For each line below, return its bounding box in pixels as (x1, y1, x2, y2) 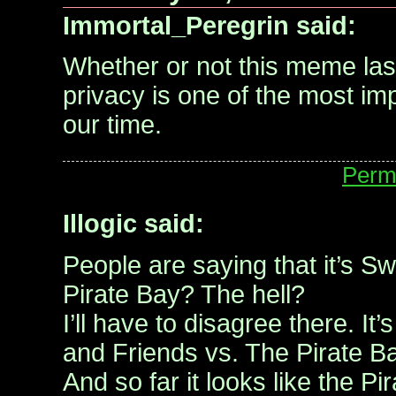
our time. (63, 110, 162, 139)
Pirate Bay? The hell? (63, 279, 305, 308)
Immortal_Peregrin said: (63, 11, 356, 40)
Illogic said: (63, 209, 204, 239)
